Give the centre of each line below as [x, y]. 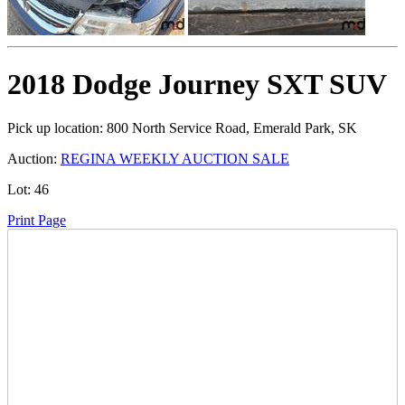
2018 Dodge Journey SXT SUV [197, 84]
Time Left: [80, 256]
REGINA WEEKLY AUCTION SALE [175, 158]
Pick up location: [55, 127]
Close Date [80, 371]
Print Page [37, 220]
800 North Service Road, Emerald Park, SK [230, 127]
